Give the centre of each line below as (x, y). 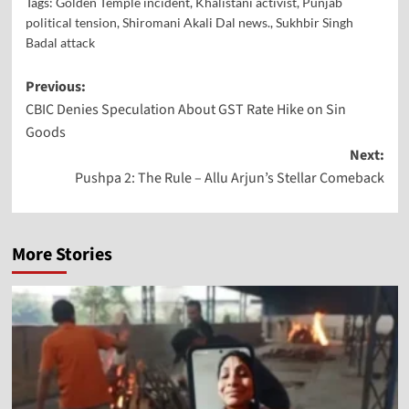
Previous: (55, 86)
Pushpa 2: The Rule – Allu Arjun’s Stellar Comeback (229, 178)
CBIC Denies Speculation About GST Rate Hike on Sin (185, 109)
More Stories (62, 254)
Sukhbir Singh (314, 22)
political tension (71, 22)
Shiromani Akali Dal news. (196, 22)
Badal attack (60, 42)
